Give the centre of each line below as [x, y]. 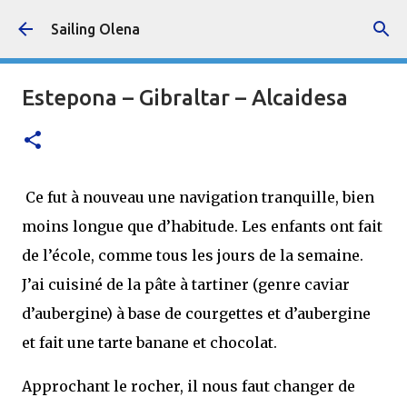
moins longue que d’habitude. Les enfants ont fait [202, 226]
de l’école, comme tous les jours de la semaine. [193, 255]
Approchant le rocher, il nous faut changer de [189, 386]
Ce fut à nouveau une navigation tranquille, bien [198, 197]
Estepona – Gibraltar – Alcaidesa [185, 98]
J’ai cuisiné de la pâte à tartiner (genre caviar [186, 284]
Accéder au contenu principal [203, 22]
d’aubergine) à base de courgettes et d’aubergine [196, 313]
